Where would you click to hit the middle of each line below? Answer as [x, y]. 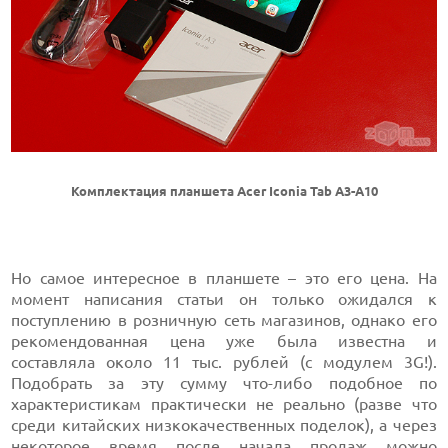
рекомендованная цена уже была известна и [224, 341]
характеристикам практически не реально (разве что [224, 404]
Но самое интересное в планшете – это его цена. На [224, 278]
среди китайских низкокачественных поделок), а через [224, 425]
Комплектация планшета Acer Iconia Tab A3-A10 [224, 192]
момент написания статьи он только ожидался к [224, 299]
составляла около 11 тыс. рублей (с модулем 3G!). [224, 362]
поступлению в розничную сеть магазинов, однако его [224, 320]
